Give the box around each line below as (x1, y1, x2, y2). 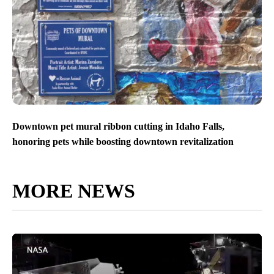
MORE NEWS (12, 179, 135, 202)
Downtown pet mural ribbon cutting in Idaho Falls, (12, 120, 224, 131)
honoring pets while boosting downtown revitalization (12, 136, 234, 147)
